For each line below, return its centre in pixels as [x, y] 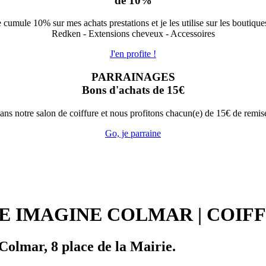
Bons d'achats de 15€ [133, 90]
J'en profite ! [133, 54]
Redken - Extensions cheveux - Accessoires [133, 34]
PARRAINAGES [133, 77]
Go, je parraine [133, 133]
